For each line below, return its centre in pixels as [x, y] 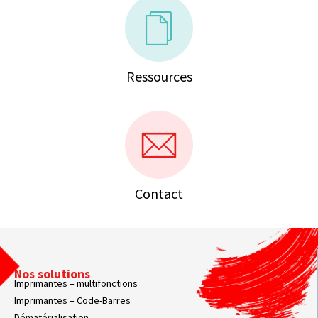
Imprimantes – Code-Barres [72, 300]
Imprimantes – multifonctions [76, 283]
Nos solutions [52, 273]
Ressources [159, 76]
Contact [159, 193]
